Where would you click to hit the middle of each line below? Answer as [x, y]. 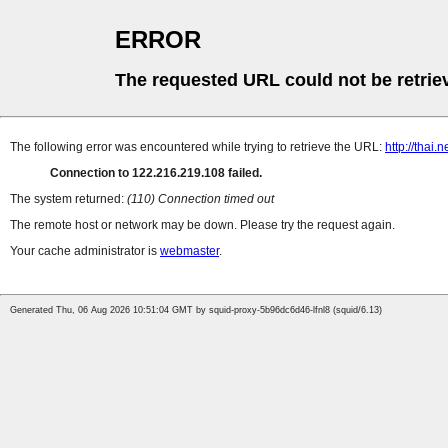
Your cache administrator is [85, 251]
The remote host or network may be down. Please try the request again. [202, 225]
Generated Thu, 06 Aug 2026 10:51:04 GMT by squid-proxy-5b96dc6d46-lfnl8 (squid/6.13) [196, 310]
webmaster [189, 251]
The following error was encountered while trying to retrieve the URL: [197, 147]
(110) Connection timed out [200, 199]
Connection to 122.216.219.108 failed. [156, 173]
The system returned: [68, 199]
